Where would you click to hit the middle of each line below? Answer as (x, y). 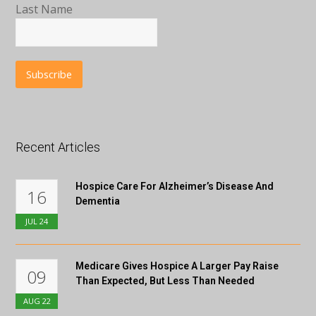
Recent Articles (58, 147)
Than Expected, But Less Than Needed (165, 280)
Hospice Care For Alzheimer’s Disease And (175, 186)
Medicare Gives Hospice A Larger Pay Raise (177, 266)
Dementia (98, 201)
